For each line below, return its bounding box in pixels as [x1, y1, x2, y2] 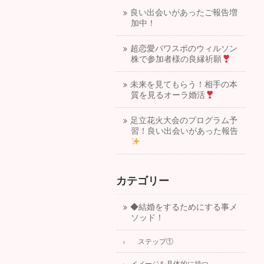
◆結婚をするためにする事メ [130, 203, 237, 212]
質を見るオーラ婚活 [131, 91, 205, 100]
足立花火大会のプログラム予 [130, 116, 237, 125]
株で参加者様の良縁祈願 [131, 55, 222, 64]
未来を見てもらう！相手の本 [130, 80, 237, 89]
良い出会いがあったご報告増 [130, 8, 237, 17]
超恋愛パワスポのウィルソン [130, 44, 237, 53]
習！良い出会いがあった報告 [131, 127, 238, 136]
